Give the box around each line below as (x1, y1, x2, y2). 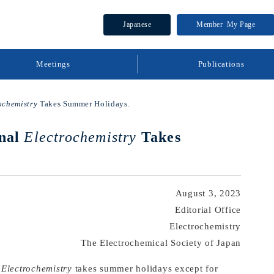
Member (196, 20, 223, 29)
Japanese (123, 20, 151, 29)
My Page (226, 20, 256, 29)
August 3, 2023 (175, 188, 241, 198)
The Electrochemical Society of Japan (81, 238, 241, 248)
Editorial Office (175, 205, 241, 215)
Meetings (36, 59, 70, 68)
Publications (198, 59, 245, 68)
